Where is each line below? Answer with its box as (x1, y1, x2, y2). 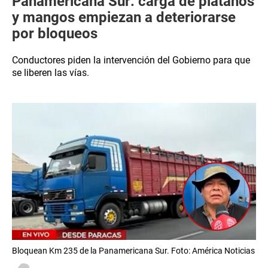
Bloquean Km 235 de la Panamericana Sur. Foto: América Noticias (12, 246, 255, 256)
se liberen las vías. (12, 67, 89, 78)
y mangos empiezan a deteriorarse (12, 9, 236, 26)
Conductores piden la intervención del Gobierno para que (12, 54, 250, 66)
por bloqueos (12, 25, 98, 42)
